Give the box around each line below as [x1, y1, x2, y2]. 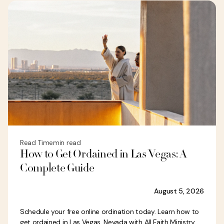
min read [53, 138, 81, 147]
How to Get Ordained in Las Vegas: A [20, 149, 187, 161]
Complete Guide [20, 163, 94, 175]
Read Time [20, 138, 53, 147]
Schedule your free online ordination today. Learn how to [20, 207, 199, 216]
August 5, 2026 [154, 186, 204, 195]
